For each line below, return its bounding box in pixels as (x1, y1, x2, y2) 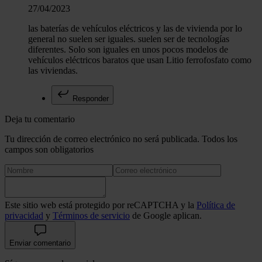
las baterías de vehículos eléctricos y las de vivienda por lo (28, 23, 242, 34)
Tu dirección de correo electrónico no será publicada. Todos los (5, 134, 237, 144)
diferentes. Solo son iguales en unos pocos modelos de (28, 44, 228, 55)
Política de (196, 200, 235, 211)
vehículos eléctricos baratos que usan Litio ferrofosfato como (28, 55, 251, 65)
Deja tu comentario (5, 114, 75, 125)
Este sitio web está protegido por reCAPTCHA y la (5, 200, 196, 211)
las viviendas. (28, 65, 78, 76)
